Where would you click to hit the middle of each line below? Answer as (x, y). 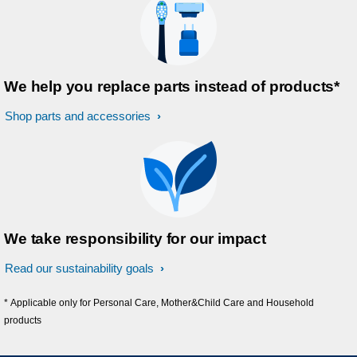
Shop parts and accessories (79, 116)
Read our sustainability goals (81, 268)
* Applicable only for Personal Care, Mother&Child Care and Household (159, 303)
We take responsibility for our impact (135, 239)
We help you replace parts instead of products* (172, 86)
